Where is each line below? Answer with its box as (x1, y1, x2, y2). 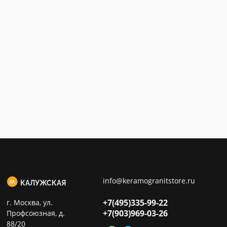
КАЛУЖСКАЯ (20, 179, 66, 187)
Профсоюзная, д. (7, 208, 65, 218)
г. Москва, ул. (7, 198, 53, 207)
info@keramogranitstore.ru (103, 176, 195, 185)
